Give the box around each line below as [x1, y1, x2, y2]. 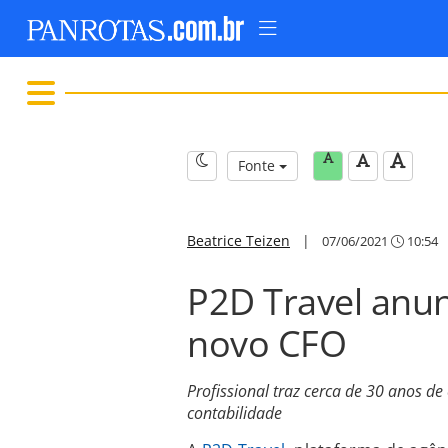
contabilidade [187, 402, 282, 424]
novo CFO [187, 319, 346, 368]
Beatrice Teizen [187, 231, 290, 250]
